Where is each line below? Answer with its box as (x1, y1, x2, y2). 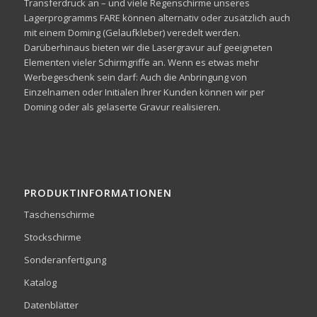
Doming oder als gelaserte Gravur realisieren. (23, 100, 221, 114)
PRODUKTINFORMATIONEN (23, 186, 172, 200)
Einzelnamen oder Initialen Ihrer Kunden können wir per (23, 86, 265, 99)
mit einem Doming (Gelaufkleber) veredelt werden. (23, 26, 241, 40)
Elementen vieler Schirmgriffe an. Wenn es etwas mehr (23, 56, 259, 69)
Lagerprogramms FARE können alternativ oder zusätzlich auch (23, 11, 290, 25)
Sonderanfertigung (23, 253, 106, 267)
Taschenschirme (23, 208, 95, 221)
